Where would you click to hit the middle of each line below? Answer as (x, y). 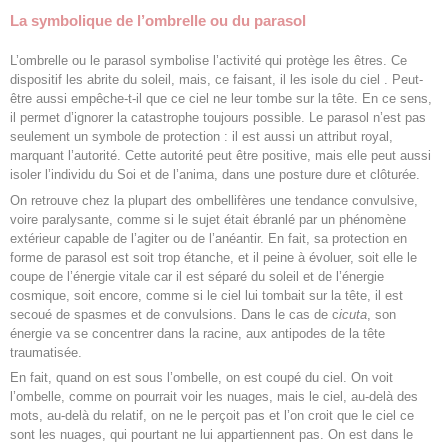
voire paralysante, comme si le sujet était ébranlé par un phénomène (208, 219)
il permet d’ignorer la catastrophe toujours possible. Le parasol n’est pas (218, 117)
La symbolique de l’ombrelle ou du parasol (158, 21)
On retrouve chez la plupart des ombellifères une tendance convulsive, (214, 200)
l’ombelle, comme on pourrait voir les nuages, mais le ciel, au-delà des (214, 397)
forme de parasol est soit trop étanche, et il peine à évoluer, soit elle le (213, 257)
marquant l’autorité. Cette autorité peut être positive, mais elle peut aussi (220, 155)
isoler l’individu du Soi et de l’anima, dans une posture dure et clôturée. (215, 174)
